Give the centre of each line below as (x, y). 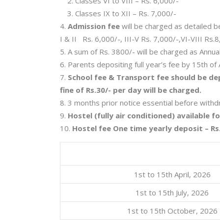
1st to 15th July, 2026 (172, 192)
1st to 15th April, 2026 (172, 174)
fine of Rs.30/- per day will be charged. (131, 90)
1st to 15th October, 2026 (172, 211)
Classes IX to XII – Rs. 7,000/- (126, 13)
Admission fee (94, 26)
